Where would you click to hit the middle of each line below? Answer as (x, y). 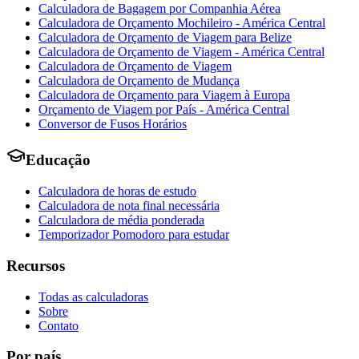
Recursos (36, 265)
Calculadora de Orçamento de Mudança (139, 80)
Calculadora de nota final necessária (129, 206)
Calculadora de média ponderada (121, 220)
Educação (58, 160)
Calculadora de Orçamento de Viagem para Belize (165, 37)
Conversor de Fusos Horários (113, 123)
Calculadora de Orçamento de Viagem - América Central (182, 51)
